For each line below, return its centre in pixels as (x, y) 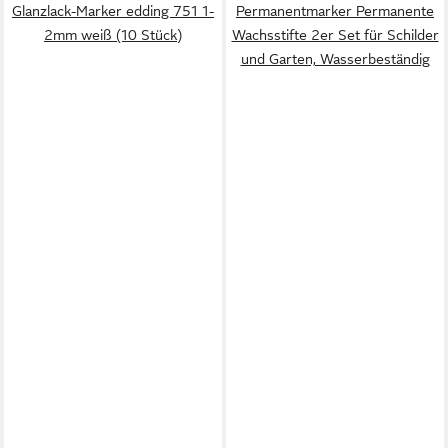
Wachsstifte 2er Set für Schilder (335, 35)
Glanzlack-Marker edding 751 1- (113, 11)
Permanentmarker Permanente (335, 11)
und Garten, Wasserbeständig (335, 59)
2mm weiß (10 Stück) (113, 35)
